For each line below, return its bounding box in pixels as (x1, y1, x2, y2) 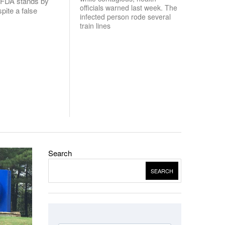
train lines (80, 21, 110, 31)
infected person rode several (80, 12, 171, 22)
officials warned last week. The (80, 3, 177, 13)
